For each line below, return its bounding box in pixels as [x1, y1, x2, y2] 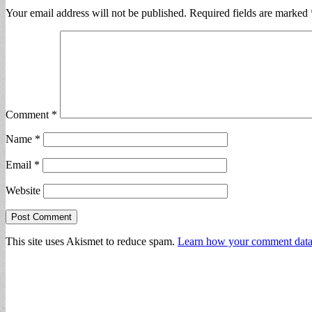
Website [6, 185, 40, 197]
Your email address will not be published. [6, 7, 187, 19]
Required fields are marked [189, 7, 311, 19]
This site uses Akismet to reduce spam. [6, 235, 178, 248]
